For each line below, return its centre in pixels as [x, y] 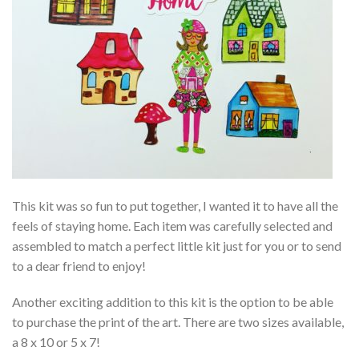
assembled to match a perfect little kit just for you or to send [177, 245]
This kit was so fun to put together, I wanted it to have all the [175, 205]
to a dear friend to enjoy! [79, 265]
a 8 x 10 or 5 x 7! [56, 342]
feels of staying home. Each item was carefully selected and [172, 225]
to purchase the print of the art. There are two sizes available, [178, 322]
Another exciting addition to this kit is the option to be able [173, 302]
